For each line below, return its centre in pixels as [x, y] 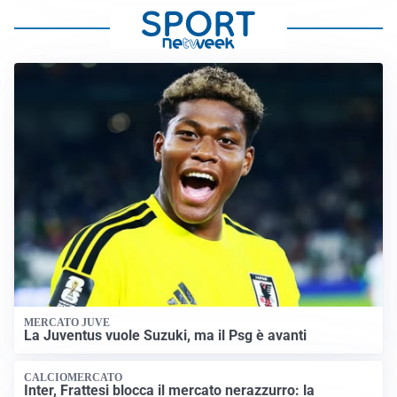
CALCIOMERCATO [74, 377]
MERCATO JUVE [67, 322]
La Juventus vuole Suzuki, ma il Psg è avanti [166, 336]
